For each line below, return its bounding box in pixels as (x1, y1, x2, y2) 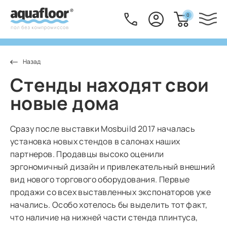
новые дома (10, 90, 120, 116)
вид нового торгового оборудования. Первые (10, 173, 190, 185)
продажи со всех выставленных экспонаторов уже (10, 186, 211, 198)
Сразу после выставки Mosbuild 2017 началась (10, 123, 196, 134)
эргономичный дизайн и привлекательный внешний (10, 161, 215, 172)
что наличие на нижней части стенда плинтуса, (10, 211, 198, 223)
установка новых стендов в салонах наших (10, 135, 180, 147)
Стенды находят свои (10, 72, 209, 97)
